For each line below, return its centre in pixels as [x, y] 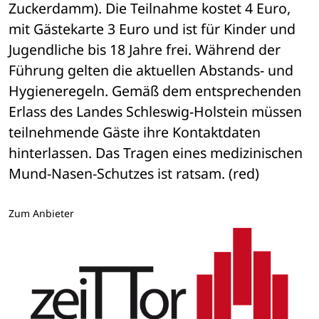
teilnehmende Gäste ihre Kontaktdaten [135, 132]
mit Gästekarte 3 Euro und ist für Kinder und [152, 29]
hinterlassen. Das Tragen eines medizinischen [156, 153]
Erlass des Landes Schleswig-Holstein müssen [155, 112]
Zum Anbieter [41, 214]
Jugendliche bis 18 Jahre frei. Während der [145, 50]
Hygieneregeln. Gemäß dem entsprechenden [155, 91]
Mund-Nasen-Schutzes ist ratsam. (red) [134, 174]
